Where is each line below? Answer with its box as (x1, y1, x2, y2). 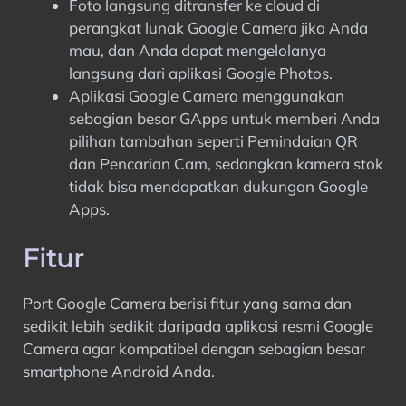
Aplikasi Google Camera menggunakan (69, 86, 344, 105)
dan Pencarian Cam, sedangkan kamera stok (69, 154, 383, 173)
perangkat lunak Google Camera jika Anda (69, 18, 368, 37)
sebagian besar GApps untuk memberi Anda (69, 109, 380, 128)
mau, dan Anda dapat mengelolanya (69, 41, 326, 60)
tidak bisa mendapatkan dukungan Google (69, 177, 368, 196)
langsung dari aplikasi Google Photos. (69, 63, 333, 82)
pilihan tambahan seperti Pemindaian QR (69, 131, 358, 150)
